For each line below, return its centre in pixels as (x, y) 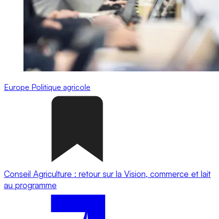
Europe (18, 87)
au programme (30, 185)
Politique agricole (61, 87)
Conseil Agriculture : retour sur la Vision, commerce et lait (107, 174)
